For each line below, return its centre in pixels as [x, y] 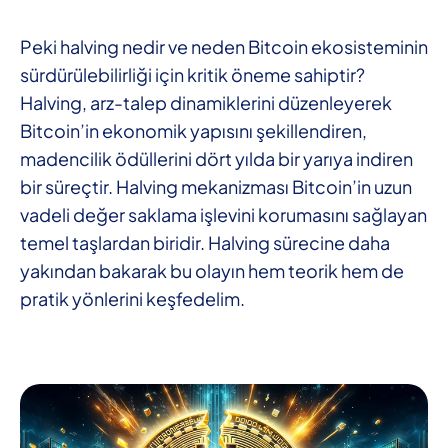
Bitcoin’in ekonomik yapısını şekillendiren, [193, 130]
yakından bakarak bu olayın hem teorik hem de [212, 270]
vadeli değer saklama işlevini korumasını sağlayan [223, 214]
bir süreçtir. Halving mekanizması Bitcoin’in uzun [216, 186]
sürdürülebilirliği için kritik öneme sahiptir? [192, 74]
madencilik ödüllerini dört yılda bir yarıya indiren [216, 158]
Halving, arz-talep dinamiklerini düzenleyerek [206, 102]
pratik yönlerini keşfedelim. [132, 298]
